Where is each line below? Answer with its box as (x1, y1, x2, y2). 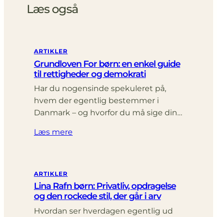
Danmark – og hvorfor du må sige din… (34, 108, 182, 117)
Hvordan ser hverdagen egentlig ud (34, 206, 173, 216)
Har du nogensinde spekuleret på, (34, 83, 166, 93)
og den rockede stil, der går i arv (34, 191, 161, 202)
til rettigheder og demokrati (34, 68, 146, 79)
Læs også (27, 2, 78, 16)
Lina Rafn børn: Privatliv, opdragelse (34, 181, 176, 192)
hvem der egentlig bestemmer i (34, 95, 159, 105)
